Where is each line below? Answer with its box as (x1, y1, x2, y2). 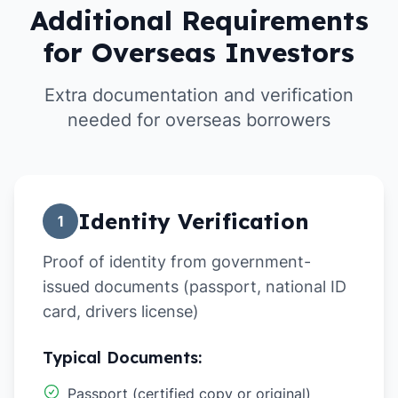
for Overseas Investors (44, 36, 354, 69)
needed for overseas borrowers (68, 109, 330, 131)
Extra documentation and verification (44, 84, 354, 106)
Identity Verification (78, 208, 309, 235)
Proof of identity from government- (43, 252, 311, 271)
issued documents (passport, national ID (43, 277, 346, 296)
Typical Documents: (43, 347, 202, 368)
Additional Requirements (29, 4, 369, 37)
